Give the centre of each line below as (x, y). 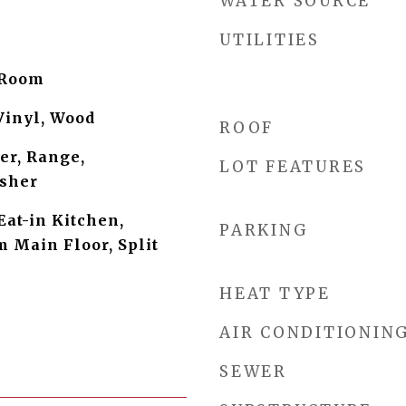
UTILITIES (270, 40)
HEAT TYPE (275, 294)
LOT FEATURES (293, 167)
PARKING (264, 230)
